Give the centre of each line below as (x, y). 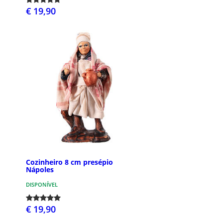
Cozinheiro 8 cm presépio (69, 162)
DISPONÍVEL (42, 184)
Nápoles (40, 169)
